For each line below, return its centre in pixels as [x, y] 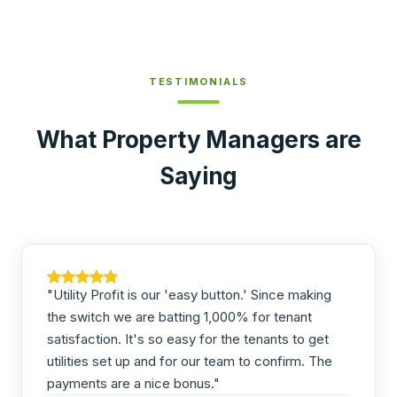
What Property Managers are [198, 140]
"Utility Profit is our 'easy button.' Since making [189, 295]
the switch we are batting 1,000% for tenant [179, 317]
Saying [198, 176]
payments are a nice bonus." [133, 383]
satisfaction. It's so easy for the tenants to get [188, 339]
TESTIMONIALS [198, 82]
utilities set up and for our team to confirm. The [190, 361]
